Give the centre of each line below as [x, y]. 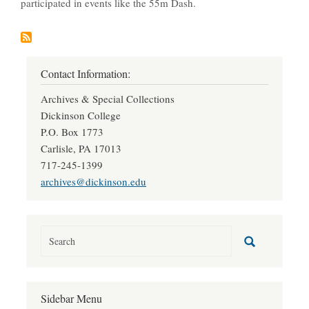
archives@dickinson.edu [93, 182]
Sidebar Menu [71, 299]
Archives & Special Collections [108, 99]
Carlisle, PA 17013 [81, 149]
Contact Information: [86, 74]
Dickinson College [81, 116]
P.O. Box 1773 [72, 132]
